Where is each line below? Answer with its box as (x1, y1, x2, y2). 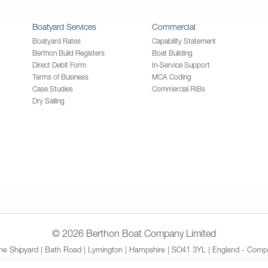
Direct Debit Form (32, 60, 86, 69)
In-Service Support (152, 60, 210, 69)
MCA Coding (152, 72, 191, 81)
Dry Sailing (32, 96, 65, 105)
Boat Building (152, 48, 193, 57)
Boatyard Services (32, 21, 96, 32)
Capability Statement (152, 36, 216, 45)
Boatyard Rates (32, 36, 81, 45)
